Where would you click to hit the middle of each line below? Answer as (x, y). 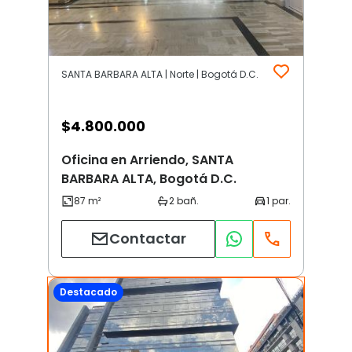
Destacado (88, 292)
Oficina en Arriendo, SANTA (147, 159)
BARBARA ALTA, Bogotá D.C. (149, 178)
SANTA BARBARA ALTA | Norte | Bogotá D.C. (160, 74)
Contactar (148, 239)
